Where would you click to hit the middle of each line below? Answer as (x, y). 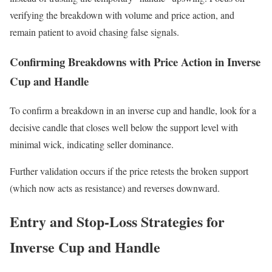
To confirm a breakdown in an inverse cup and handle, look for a (133, 110)
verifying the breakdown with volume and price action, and (122, 15)
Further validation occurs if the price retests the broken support (129, 171)
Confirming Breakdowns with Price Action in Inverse (135, 61)
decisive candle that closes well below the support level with (124, 127)
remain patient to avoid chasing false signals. (94, 32)
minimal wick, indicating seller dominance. (92, 144)
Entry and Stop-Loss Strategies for (117, 222)
